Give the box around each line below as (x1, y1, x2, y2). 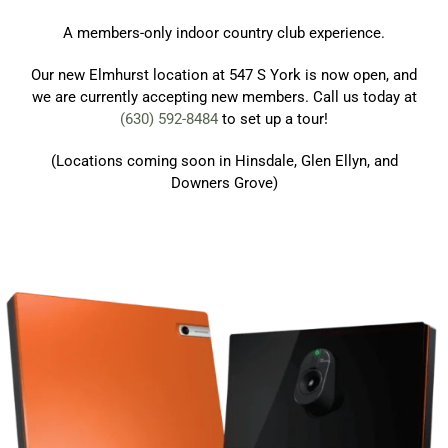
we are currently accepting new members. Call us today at (31, 87, 417, 106)
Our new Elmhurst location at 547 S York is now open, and (31, 65, 417, 84)
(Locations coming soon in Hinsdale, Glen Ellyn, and (50, 151, 398, 170)
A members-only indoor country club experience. (63, 23, 385, 42)
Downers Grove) (170, 173, 278, 192)
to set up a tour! (218, 109, 328, 128)
